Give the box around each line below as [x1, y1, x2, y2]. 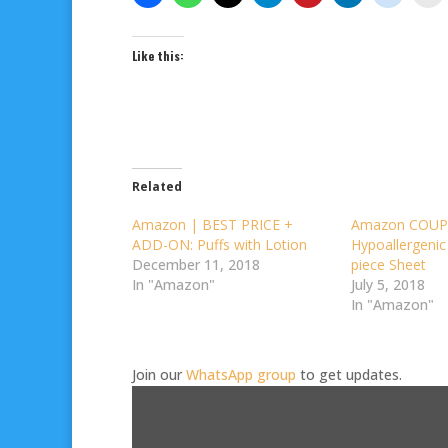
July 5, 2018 [351, 275, 426, 295]
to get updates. [296, 365, 402, 385]
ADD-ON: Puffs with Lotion [132, 235, 307, 255]
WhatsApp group [186, 365, 296, 385]
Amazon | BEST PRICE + [132, 215, 293, 235]
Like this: [132, 47, 184, 65]
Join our [132, 365, 186, 385]
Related [132, 178, 182, 196]
